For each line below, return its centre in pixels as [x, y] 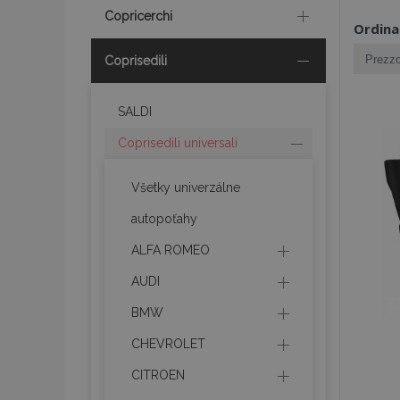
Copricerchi [138, 16]
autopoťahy [164, 219]
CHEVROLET [168, 344]
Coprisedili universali [178, 143]
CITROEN [158, 375]
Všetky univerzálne [186, 187]
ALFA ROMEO [171, 250]
